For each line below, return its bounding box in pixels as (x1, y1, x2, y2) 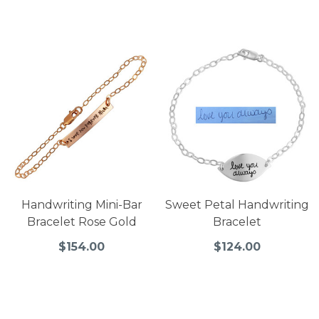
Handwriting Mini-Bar (21, 197, 142, 211)
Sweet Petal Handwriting (165, 197, 310, 211)
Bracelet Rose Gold (26, 214, 137, 229)
